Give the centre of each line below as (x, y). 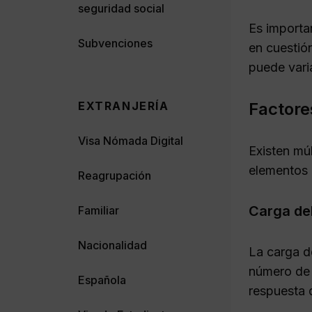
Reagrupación (115, 175)
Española (102, 280)
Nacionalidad (112, 245)
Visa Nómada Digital (131, 140)
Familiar (99, 210)
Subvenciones (115, 43)
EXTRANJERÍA (124, 106)
